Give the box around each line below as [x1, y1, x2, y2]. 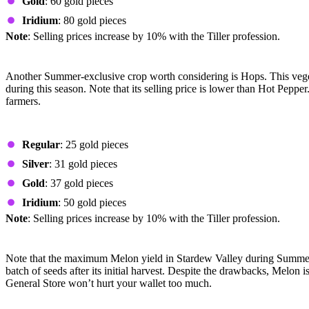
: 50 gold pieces [58, 197, 126, 208]
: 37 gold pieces [45, 177, 113, 189]
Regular [22, 139, 60, 150]
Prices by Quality [6, 121, 109, 136]
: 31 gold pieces [49, 158, 117, 170]
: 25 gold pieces [60, 139, 128, 150]
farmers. [6, 95, 41, 107]
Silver [22, 158, 49, 170]
